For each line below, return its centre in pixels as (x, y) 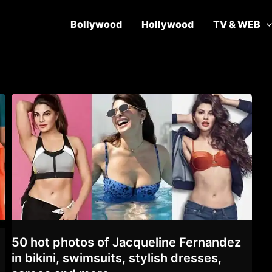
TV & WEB (236, 24)
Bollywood (96, 24)
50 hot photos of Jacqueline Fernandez (126, 242)
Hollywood (167, 24)
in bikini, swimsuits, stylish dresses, (117, 258)
